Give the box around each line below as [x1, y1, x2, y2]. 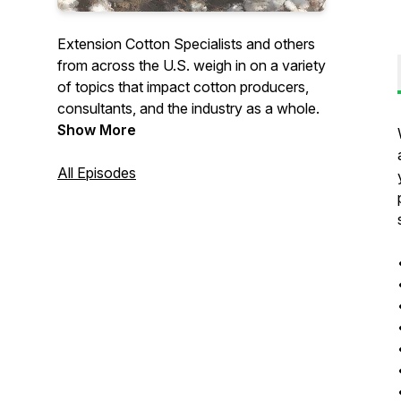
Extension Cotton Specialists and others [57, 35, 315, 53]
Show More [57, 121, 136, 139]
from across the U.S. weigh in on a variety [57, 56, 326, 74]
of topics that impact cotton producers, [57, 78, 309, 96]
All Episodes [57, 164, 136, 182]
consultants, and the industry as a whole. [57, 99, 320, 117]
